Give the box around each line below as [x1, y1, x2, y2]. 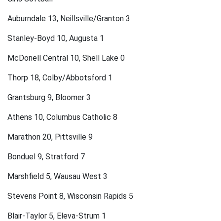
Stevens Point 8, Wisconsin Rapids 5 [7, 191, 133, 201]
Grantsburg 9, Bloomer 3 [7, 93, 91, 103]
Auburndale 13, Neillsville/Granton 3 [7, 14, 130, 24]
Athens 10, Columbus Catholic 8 [7, 112, 117, 122]
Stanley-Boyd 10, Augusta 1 [7, 34, 104, 43]
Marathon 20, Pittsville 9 [7, 132, 93, 142]
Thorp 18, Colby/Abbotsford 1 [7, 73, 114, 83]
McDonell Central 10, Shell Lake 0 [7, 53, 125, 63]
